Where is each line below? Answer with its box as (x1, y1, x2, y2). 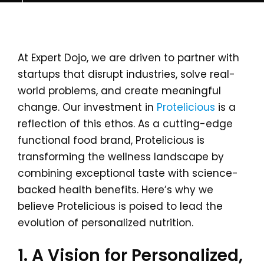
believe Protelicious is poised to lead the (18, 199, 223, 213)
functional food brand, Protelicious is (18, 133, 204, 147)
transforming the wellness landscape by (18, 150, 224, 164)
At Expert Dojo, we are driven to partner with (18, 51, 239, 65)
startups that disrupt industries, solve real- (18, 67, 235, 81)
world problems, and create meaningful (18, 84, 221, 98)
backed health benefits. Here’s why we (18, 183, 213, 197)
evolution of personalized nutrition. (18, 216, 193, 230)
